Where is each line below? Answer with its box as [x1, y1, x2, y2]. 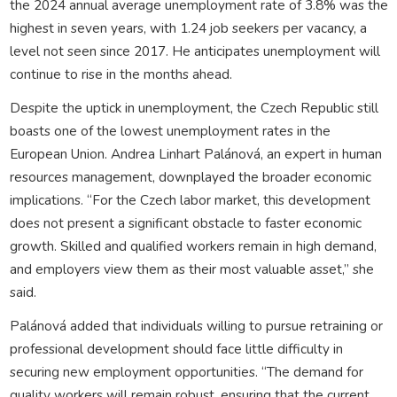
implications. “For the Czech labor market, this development [9, 190, 370, 209]
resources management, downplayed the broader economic [9, 167, 371, 186]
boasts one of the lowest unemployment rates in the [9, 121, 331, 140]
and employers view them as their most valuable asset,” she [9, 259, 374, 278]
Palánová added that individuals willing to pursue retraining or [9, 315, 383, 335]
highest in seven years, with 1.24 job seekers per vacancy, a [9, 18, 367, 37]
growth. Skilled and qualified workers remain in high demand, [9, 236, 377, 255]
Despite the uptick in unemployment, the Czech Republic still [9, 97, 378, 117]
